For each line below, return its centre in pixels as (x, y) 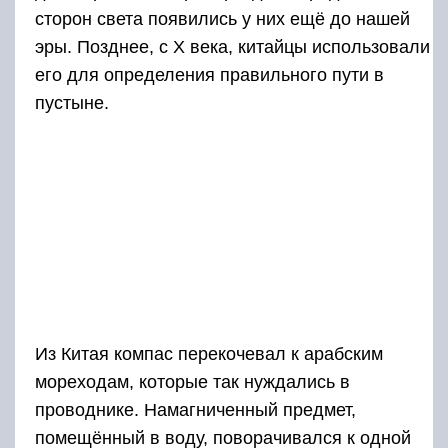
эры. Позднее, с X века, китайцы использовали (232, 47)
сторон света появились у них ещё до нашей (222, 19)
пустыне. (72, 103)
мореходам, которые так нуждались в (192, 382)
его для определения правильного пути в (209, 75)
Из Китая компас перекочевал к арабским (209, 354)
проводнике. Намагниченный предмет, (195, 410)
